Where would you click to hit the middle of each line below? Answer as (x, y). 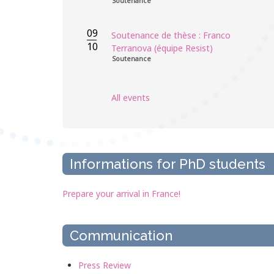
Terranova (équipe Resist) (162, 48)
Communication (121, 235)
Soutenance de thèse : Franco (171, 35)
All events (131, 97)
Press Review (105, 265)
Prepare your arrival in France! (121, 193)
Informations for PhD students (168, 164)
